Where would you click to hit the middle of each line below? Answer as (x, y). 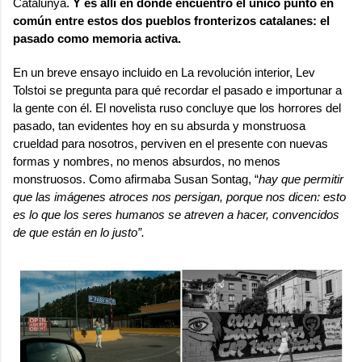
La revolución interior (235, 72)
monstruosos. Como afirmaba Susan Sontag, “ (136, 179)
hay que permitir (301, 179)
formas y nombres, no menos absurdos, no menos (147, 161)
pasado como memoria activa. (97, 38)
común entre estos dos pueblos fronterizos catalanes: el (171, 20)
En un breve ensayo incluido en (97, 72)
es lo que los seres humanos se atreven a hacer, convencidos (176, 214)
